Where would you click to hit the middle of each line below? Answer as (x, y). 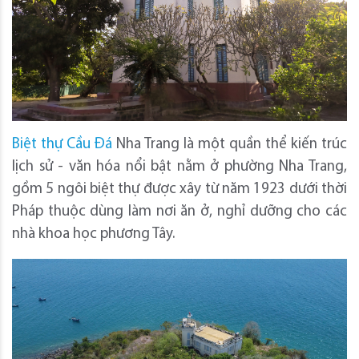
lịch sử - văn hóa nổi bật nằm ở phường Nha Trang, (179, 167)
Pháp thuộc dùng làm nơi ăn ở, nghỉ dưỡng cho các (179, 212)
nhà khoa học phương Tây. (93, 234)
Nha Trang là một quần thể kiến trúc (230, 144)
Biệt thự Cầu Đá (62, 144)
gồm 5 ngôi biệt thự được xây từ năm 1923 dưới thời (179, 189)
